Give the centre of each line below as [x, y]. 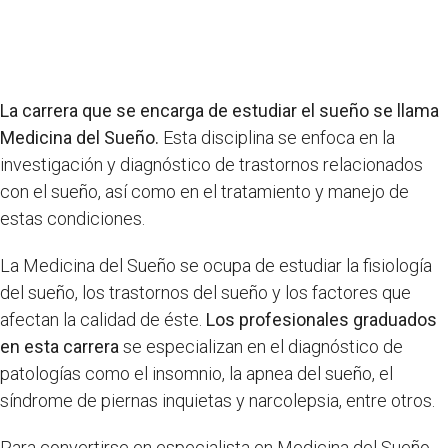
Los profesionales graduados [321, 319]
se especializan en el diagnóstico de [261, 346]
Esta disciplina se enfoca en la [277, 137]
